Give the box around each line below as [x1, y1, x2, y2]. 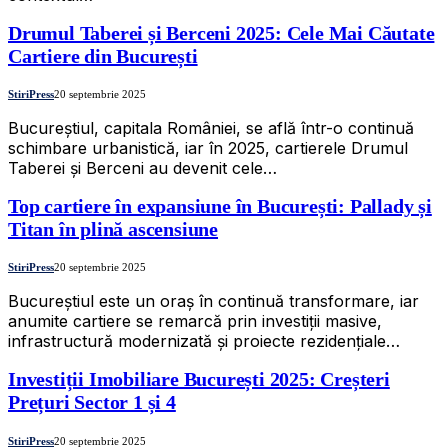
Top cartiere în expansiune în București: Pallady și [8, 194, 432, 217]
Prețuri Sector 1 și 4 [8, 391, 176, 414]
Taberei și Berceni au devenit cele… [8, 158, 277, 179]
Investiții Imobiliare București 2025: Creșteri [8, 368, 390, 391]
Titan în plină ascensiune [8, 217, 219, 240]
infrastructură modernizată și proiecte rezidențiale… [8, 331, 400, 352]
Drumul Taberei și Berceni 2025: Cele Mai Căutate [8, 21, 435, 44]
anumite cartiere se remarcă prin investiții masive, [8, 311, 382, 332]
